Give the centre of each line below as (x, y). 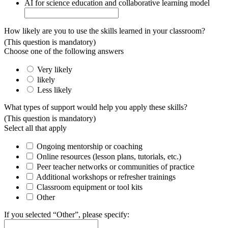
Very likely (55, 70)
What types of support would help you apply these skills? (96, 107)
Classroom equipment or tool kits (90, 187)
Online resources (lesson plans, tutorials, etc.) (109, 156)
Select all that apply (35, 128)
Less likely (54, 90)
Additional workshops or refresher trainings (106, 177)
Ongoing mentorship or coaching (90, 146)
